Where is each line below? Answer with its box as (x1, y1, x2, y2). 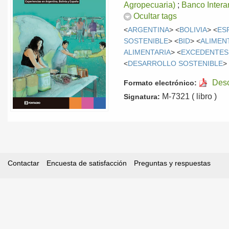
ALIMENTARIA (124, 48, 171, 56)
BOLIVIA (179, 26, 208, 34)
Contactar (8, 158, 39, 167)
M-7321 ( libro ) (160, 91, 217, 101)
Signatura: (124, 92, 161, 101)
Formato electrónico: (124, 78, 197, 87)
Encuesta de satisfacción (47, 158, 127, 167)
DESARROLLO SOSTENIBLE (128, 59, 223, 67)
